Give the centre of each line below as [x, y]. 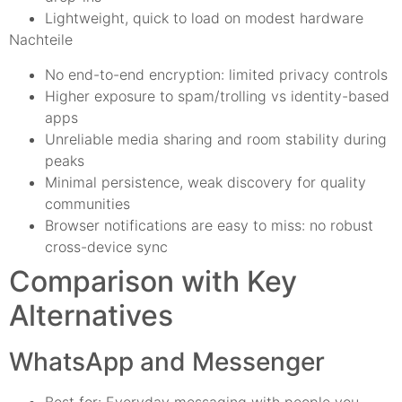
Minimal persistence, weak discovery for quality [205, 182]
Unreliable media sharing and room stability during [216, 139]
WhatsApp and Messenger [167, 361]
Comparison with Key [153, 281]
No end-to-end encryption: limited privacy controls [216, 74]
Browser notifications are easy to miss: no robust [209, 225]
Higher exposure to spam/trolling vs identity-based [217, 96]
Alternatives [91, 315]
